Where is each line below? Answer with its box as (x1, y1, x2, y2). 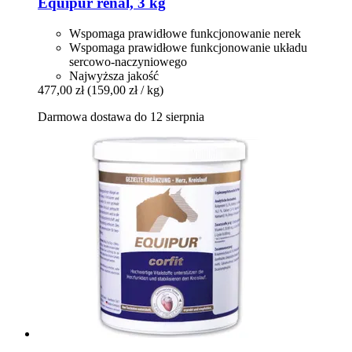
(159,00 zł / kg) (87, 82, 163, 97)
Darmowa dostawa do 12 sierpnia (38, 109, 204, 123)
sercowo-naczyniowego (69, 54, 187, 68)
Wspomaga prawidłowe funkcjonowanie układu (69, 40, 307, 54)
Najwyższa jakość (69, 68, 159, 82)
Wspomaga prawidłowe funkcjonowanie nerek (69, 26, 301, 40)
